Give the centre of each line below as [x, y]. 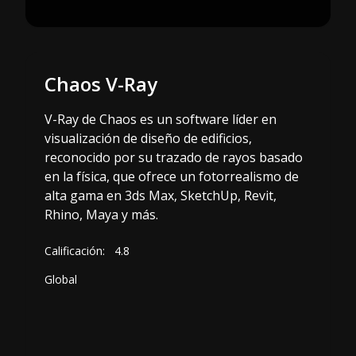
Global [61, 279]
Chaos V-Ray [101, 83]
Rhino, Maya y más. [101, 214]
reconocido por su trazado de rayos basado [174, 157]
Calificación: [75, 250]
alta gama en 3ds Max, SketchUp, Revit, [161, 195]
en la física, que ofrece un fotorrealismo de [172, 176]
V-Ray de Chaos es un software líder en [161, 119]
